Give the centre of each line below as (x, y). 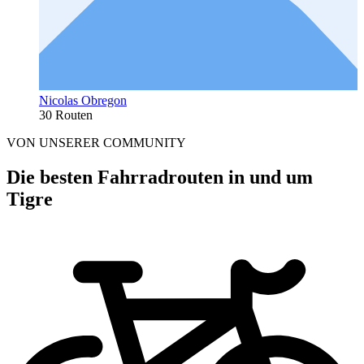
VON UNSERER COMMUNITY (96, 142)
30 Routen (66, 115)
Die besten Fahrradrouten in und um (160, 177)
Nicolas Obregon (83, 100)
